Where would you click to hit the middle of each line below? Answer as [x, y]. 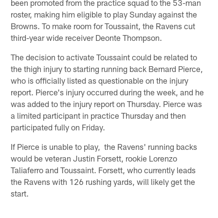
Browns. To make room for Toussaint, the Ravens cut [103, 26]
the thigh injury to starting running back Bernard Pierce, [107, 68]
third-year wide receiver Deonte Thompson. [87, 37]
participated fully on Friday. [58, 127]
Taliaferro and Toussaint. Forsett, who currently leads [103, 170]
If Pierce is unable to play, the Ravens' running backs [104, 146]
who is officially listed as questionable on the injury [100, 80]
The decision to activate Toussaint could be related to [104, 57]
